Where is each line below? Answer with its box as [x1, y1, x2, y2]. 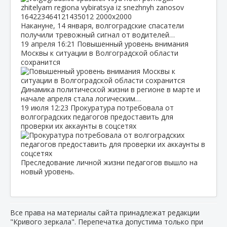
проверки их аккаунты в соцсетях [21, 121, 136, 131]
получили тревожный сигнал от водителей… [21, 29, 175, 40]
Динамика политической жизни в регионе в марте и [21, 84, 200, 94]
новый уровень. [21, 166, 74, 176]
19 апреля [21, 39, 57, 49]
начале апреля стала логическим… [21, 93, 141, 103]
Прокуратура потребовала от [70, 102, 174, 112]
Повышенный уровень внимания [77, 39, 188, 49]
